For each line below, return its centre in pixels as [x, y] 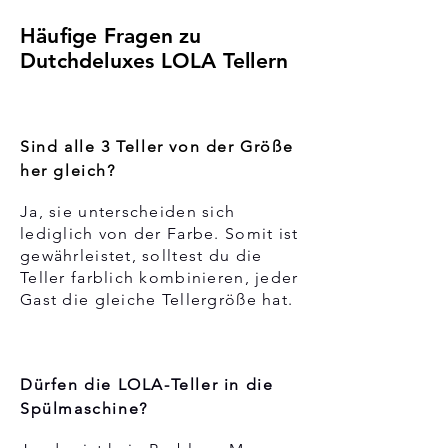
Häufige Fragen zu [111, 35]
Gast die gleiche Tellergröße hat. [157, 299]
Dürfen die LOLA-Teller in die [147, 384]
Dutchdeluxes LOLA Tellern [154, 60]
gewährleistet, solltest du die [141, 255]
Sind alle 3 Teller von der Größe [157, 146]
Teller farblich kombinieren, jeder [159, 277]
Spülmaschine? [84, 408]
